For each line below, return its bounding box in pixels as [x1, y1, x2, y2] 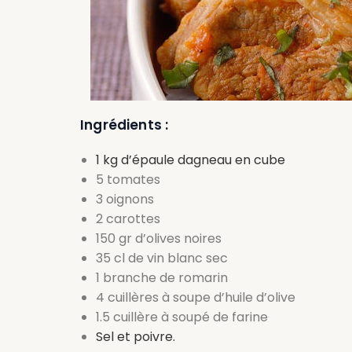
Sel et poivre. [96, 327, 175, 346]
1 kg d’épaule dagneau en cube [96, 150, 285, 169]
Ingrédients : [80, 115, 169, 134]
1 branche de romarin [96, 268, 228, 287]
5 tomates [96, 170, 160, 189]
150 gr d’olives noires [96, 229, 222, 247]
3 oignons [96, 189, 154, 208]
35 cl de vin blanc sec [96, 248, 228, 267]
